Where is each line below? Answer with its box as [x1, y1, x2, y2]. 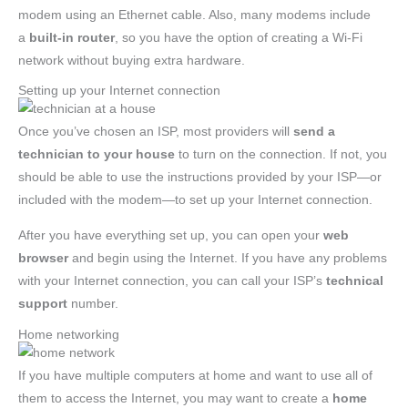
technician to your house [18, 148, 175, 162]
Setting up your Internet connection [18, 84, 220, 98]
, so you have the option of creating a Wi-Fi [115, 30, 362, 45]
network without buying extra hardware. [18, 53, 245, 67]
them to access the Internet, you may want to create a [18, 391, 332, 405]
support [18, 297, 67, 311]
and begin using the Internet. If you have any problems [68, 251, 387, 266]
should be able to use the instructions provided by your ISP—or [18, 170, 382, 185]
